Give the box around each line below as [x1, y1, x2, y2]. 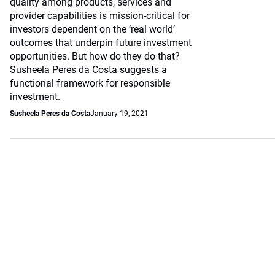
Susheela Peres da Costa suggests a [10, 64, 167, 76]
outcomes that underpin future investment [10, 37, 192, 48]
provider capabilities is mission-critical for [10, 10, 190, 21]
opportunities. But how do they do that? [10, 50, 180, 62]
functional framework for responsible [10, 77, 170, 89]
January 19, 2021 [90, 109, 149, 118]
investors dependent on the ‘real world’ [10, 23, 175, 35]
